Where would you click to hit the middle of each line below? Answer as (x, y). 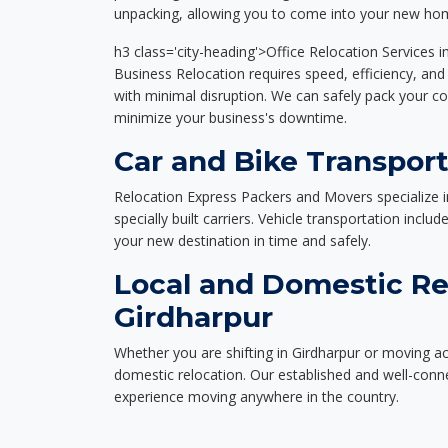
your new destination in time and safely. (242, 240)
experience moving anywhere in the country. (256, 396)
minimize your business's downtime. (230, 117)
